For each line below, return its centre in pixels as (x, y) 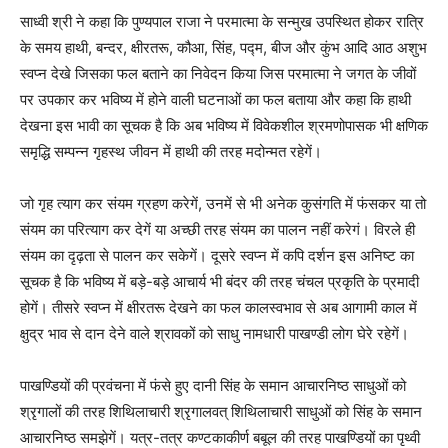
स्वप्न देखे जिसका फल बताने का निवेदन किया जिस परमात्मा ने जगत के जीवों (218, 73)
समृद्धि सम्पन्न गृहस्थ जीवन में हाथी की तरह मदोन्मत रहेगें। (171, 151)
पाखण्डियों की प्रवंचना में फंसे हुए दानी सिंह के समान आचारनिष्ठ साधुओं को (213, 385)
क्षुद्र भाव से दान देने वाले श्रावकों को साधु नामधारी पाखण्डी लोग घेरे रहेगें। (214, 333)
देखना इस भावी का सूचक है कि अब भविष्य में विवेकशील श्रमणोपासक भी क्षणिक (224, 125)
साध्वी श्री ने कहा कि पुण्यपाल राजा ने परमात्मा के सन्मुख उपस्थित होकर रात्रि (222, 21)
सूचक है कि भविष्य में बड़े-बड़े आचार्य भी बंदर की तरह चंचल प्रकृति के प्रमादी (219, 281)
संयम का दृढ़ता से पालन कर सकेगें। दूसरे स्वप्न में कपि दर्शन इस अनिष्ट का (217, 255)
